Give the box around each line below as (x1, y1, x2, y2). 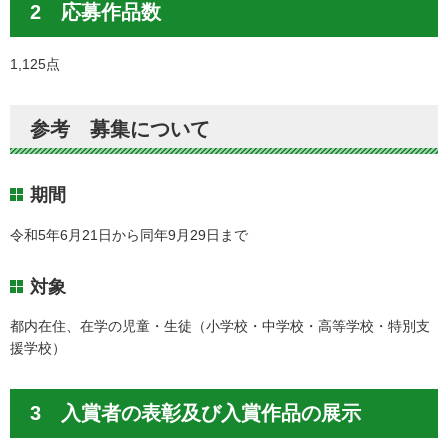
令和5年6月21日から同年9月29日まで (10, 226, 248, 243)
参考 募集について (30, 118, 210, 141)
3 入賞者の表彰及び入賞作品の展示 (30, 401, 361, 424)
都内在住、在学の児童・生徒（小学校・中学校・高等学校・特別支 (10, 317, 430, 334)
